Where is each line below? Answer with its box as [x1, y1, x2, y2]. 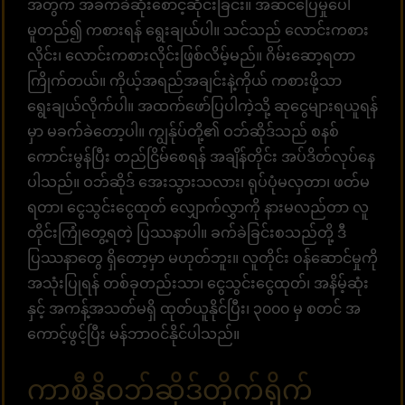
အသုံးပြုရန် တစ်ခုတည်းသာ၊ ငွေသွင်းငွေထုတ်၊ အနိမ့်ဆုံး [27, 275, 369, 291]
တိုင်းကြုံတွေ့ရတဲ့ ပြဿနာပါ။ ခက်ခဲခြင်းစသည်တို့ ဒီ [27, 224, 346, 240]
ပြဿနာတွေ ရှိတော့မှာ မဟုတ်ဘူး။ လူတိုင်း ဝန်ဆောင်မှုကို [27, 250, 378, 266]
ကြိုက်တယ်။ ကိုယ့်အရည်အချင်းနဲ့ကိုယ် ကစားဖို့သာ [27, 72, 342, 89]
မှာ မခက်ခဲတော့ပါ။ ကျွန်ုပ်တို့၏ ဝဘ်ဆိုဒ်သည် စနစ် [27, 123, 339, 139]
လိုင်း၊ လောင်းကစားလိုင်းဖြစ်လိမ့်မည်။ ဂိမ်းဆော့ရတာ [27, 47, 355, 63]
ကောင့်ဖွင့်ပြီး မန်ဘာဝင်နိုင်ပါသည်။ [27, 325, 240, 342]
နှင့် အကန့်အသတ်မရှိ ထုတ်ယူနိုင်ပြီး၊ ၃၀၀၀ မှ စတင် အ [27, 300, 361, 316]
